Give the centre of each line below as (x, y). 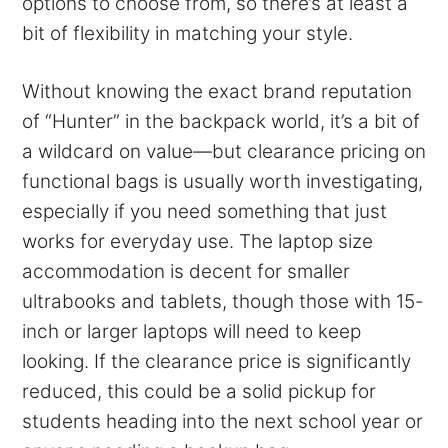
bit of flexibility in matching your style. (187, 33)
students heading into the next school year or (222, 421)
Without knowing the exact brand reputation (217, 91)
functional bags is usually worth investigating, (222, 181)
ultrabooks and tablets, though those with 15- (223, 301)
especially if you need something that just (204, 211)
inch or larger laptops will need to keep (191, 331)
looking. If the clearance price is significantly (216, 361)
